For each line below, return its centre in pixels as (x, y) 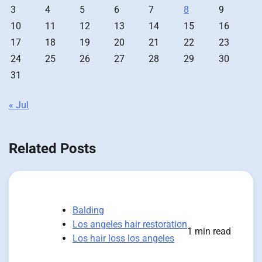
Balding (88, 210)
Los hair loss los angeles (123, 238)
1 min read (209, 231)
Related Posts (52, 148)
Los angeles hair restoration (130, 224)
